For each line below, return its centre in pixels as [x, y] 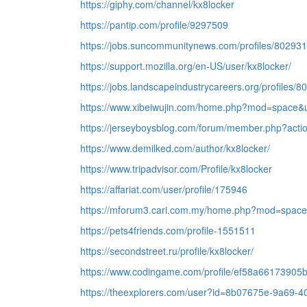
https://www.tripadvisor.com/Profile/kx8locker [176, 169]
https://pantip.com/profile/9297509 [154, 25]
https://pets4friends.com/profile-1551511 [168, 230]
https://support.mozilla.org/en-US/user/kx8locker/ [186, 66]
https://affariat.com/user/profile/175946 [164, 189]
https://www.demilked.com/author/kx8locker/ [175, 148]
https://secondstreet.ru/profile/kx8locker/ [167, 251]
